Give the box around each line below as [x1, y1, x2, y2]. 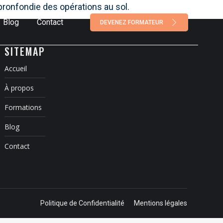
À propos [4, 83, 34, 93]
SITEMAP [4, 44, 46, 59]
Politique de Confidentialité [40, 199, 124, 207]
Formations [4, 103, 42, 112]
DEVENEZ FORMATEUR [100, 19, 163, 26]
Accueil [4, 64, 27, 73]
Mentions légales [134, 199, 187, 207]
